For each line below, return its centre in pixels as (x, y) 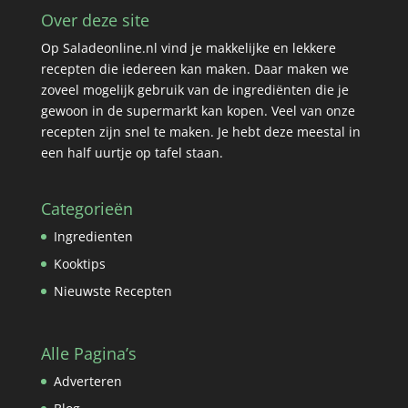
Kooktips (79, 264)
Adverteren (87, 382)
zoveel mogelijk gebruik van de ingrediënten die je (194, 90)
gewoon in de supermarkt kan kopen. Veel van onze (198, 111)
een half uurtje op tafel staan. (132, 153)
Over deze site (95, 20)
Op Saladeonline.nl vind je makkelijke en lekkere (188, 48)
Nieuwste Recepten (112, 291)
